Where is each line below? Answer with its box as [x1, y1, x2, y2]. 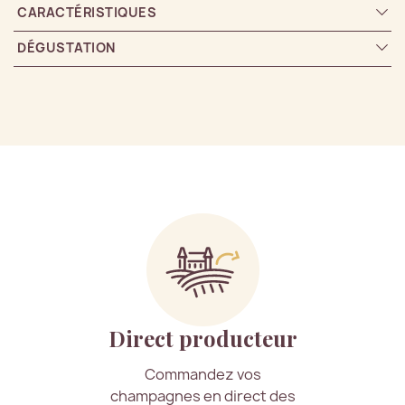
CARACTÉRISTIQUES [17, 3, 156, 21]
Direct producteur [108, 323, 297, 353]
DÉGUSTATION [17, 38, 116, 56]
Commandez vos [144, 363, 261, 384]
